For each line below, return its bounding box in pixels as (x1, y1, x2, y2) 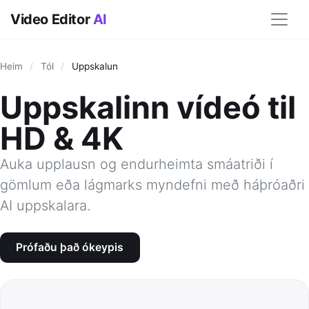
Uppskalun (71, 61, 118, 72)
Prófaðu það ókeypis (16, 241, 124, 255)
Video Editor (10, 11, 93, 28)
